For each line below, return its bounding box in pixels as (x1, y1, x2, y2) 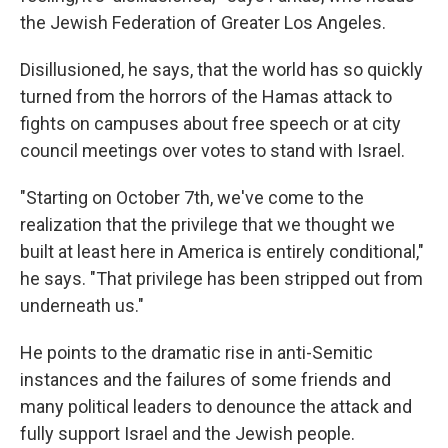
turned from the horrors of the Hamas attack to (20, 86, 392, 107)
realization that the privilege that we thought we (20, 214, 395, 235)
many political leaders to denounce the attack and (20, 396, 412, 417)
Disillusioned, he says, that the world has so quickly (20, 59, 423, 80)
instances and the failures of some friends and (20, 369, 391, 390)
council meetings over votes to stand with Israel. (20, 140, 405, 161)
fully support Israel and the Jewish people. (20, 423, 355, 444)
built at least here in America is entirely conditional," (20, 241, 424, 262)
